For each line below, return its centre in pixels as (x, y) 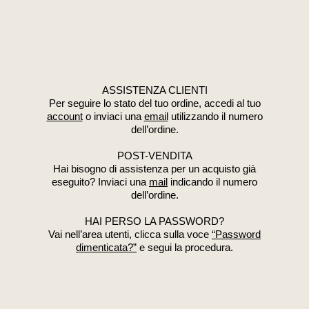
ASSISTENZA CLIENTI (154, 90)
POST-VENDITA (154, 156)
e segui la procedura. (185, 248)
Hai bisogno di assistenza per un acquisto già (154, 169)
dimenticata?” (106, 248)
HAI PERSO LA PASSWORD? (154, 221)
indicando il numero (212, 182)
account (64, 117)
